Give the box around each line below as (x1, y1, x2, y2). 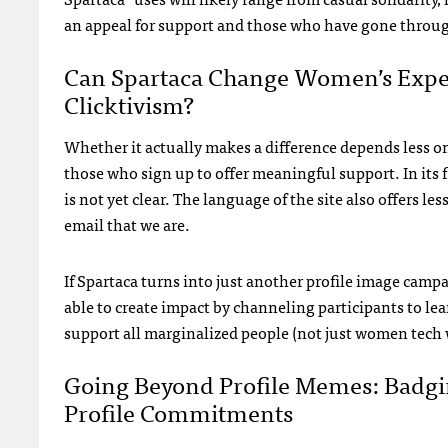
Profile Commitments (64, 391, 293, 431)
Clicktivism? (64, 83, 194, 123)
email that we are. (64, 210, 190, 237)
